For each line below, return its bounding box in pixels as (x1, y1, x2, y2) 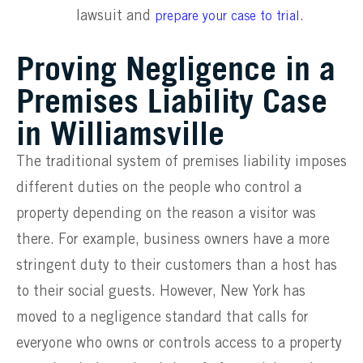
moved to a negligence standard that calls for (16, 311, 309, 325)
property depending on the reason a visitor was (16, 207, 316, 221)
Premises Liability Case (16, 81, 327, 121)
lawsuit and (76, 10, 155, 23)
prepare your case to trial (155, 11, 300, 23)
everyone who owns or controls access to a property (16, 337, 342, 351)
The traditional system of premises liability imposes (16, 156, 347, 169)
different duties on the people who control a (16, 181, 301, 195)
